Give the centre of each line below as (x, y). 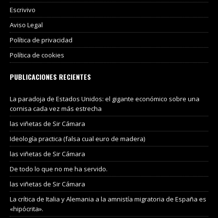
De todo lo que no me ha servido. (59, 169)
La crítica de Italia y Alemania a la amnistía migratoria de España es (108, 199)
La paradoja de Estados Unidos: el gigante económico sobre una (105, 99)
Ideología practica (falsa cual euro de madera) (77, 138)
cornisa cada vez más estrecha (56, 108)
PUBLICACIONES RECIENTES (50, 76)
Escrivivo (23, 9)
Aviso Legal (26, 25)
